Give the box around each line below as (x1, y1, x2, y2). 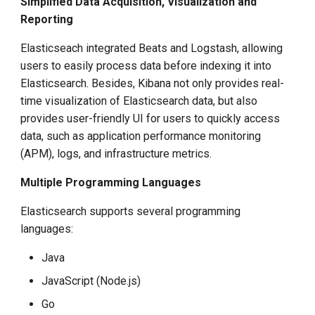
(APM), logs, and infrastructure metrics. (20, 147, 212, 160)
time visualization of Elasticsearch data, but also (20, 94, 258, 108)
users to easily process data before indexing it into (20, 59, 272, 72)
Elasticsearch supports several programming (20, 205, 241, 218)
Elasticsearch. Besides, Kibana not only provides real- (20, 77, 285, 90)
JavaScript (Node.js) (41, 274, 141, 288)
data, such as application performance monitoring (20, 129, 262, 143)
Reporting (20, 13, 74, 26)
